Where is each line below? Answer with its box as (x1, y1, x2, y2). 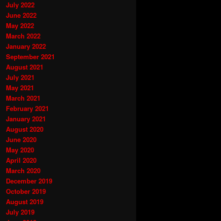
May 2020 (6, 145, 34, 154)
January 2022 (6, 41, 46, 51)
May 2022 (6, 20, 34, 30)
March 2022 (6, 31, 40, 40)
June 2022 (6, 10, 37, 20)
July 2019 (6, 207, 35, 217)
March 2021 (6, 93, 40, 103)
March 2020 (6, 165, 40, 175)
